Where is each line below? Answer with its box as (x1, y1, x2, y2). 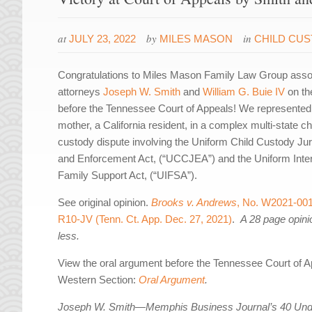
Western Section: (58, 274, 139, 286)
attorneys (58, 86, 104, 98)
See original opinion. (58, 196, 152, 209)
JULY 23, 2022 (69, 33, 136, 45)
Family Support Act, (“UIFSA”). (58, 169, 198, 182)
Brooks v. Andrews (151, 196, 237, 209)
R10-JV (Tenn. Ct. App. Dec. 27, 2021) (58, 213, 233, 226)
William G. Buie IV (203, 86, 286, 98)
